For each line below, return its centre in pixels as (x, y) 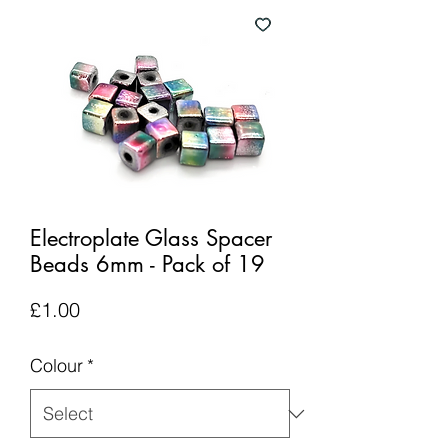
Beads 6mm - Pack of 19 (147, 264)
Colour (56, 365)
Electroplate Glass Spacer (151, 238)
